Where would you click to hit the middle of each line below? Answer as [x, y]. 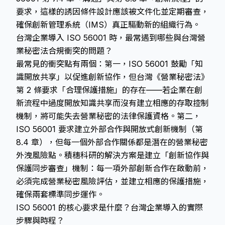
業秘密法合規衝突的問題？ [64, 51]
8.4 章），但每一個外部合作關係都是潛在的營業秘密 [112, 142]
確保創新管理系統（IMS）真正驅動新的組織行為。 [108, 25]
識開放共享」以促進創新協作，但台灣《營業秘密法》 [113, 77]
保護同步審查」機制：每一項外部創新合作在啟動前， [113, 168]
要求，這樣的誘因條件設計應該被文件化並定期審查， [113, 12]
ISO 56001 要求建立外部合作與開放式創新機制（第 [109, 129]
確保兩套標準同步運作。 [60, 194]
